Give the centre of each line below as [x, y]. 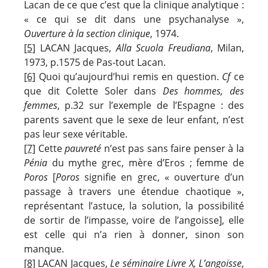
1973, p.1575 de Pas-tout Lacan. [95, 62]
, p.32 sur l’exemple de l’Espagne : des [151, 105]
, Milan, [227, 48]
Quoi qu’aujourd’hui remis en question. [129, 76]
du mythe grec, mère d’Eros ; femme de [146, 162]
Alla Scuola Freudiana [163, 48]
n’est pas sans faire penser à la [173, 148]
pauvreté [83, 148]
